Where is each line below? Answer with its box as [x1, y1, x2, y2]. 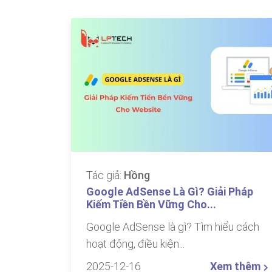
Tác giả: [86, 169, 124, 182]
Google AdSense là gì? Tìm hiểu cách [86, 220, 259, 233]
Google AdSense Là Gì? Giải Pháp [86, 185, 253, 198]
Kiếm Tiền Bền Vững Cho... [86, 198, 216, 211]
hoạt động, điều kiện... [86, 237, 185, 250]
